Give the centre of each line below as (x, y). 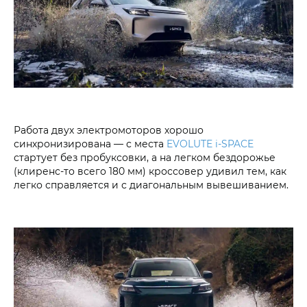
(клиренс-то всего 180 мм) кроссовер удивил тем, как (150, 171)
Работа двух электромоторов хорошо (109, 130)
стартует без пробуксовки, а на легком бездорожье (145, 157)
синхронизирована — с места (90, 143)
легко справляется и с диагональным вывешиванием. (151, 184)
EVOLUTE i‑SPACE (210, 143)
